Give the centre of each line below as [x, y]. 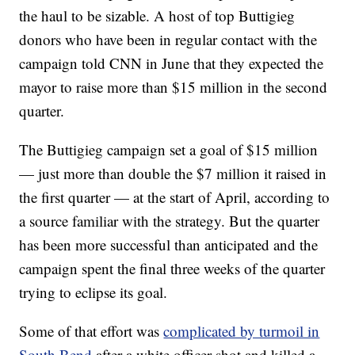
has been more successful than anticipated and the [169, 244]
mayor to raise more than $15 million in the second [174, 87]
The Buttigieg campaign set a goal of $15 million [169, 149]
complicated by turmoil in [242, 331]
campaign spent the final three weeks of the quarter [172, 268]
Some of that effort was [92, 331]
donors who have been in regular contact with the [168, 39]
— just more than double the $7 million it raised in [173, 173]
